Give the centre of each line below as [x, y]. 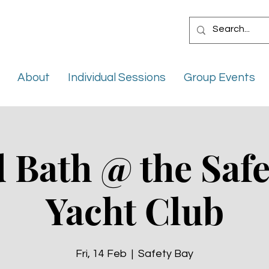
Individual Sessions [117, 78]
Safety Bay [166, 254]
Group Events [219, 78]
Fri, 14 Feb [101, 254]
